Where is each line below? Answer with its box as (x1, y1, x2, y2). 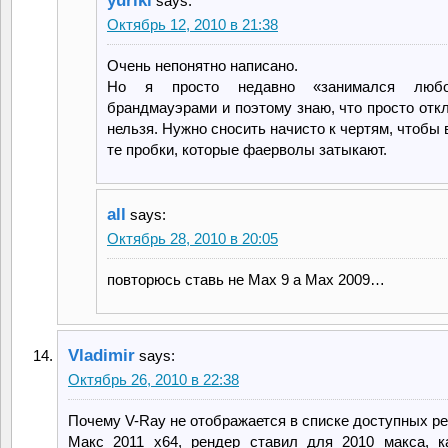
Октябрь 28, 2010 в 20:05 (107, 229, 278, 247)
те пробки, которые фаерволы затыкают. (107, 140, 387, 158)
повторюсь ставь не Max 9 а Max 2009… (107, 270, 385, 288)
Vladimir (68, 345, 135, 365)
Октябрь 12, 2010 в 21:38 (107, 15, 278, 33)
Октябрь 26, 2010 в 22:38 (68, 370, 239, 388)
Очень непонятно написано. (107, 56, 298, 74)
